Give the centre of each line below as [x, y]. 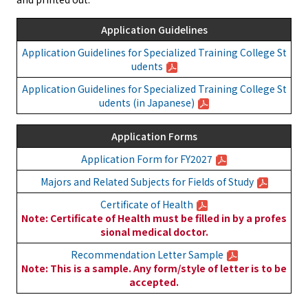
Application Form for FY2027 [147, 159]
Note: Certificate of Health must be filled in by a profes [154, 218]
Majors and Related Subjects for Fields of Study [147, 181]
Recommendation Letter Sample [147, 254]
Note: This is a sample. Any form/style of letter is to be [154, 268]
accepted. [154, 282]
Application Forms [154, 136]
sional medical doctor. [154, 232]
